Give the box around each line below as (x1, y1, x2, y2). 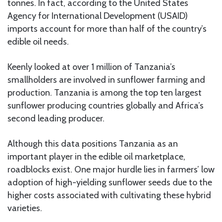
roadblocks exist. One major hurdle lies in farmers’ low (7, 164, 215, 175)
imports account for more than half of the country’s (7, 23, 207, 35)
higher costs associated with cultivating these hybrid (7, 190, 211, 201)
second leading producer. (7, 113, 105, 124)
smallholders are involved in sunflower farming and (7, 74, 205, 86)
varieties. (7, 203, 42, 214)
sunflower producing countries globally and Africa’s (7, 100, 204, 111)
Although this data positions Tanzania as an (7, 138, 178, 150)
